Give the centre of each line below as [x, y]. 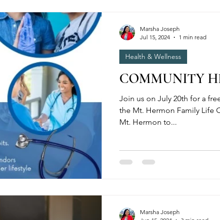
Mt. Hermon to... [148, 122]
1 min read [192, 37]
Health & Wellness [153, 56]
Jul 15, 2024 [155, 37]
